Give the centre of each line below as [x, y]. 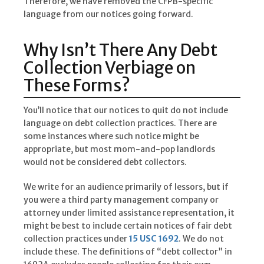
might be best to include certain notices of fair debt [128, 225]
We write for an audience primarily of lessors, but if [126, 187]
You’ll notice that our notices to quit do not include [126, 110]
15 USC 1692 [154, 238]
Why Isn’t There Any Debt [121, 50]
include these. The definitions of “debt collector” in [128, 251]
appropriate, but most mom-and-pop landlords [119, 149]
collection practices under [76, 238]
